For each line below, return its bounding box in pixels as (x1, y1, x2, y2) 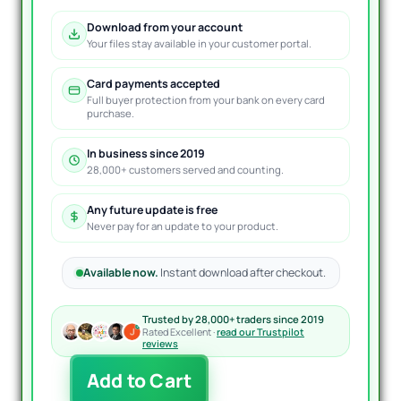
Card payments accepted (87, 76, 220, 92)
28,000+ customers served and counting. (87, 163, 284, 177)
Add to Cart (87, 368, 192, 394)
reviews (142, 337, 178, 351)
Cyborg (59, 376, 101, 394)
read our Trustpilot (217, 325, 304, 339)
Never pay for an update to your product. (87, 219, 278, 234)
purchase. (87, 107, 134, 121)
